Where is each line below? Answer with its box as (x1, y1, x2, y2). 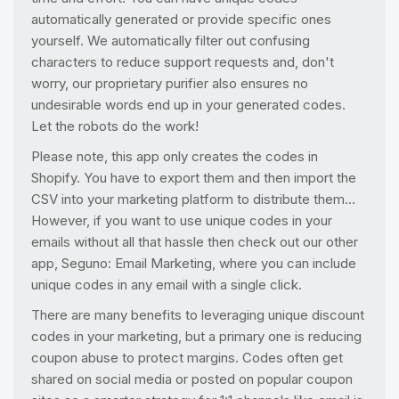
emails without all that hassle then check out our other (31, 233, 358, 250)
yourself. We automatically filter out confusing (31, 32, 310, 49)
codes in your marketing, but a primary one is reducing (31, 328, 362, 345)
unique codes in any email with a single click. (31, 276, 302, 293)
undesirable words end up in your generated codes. (31, 96, 346, 113)
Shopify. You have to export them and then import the (31, 169, 356, 186)
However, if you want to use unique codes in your (31, 212, 332, 229)
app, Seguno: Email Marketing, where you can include (31, 255, 356, 272)
